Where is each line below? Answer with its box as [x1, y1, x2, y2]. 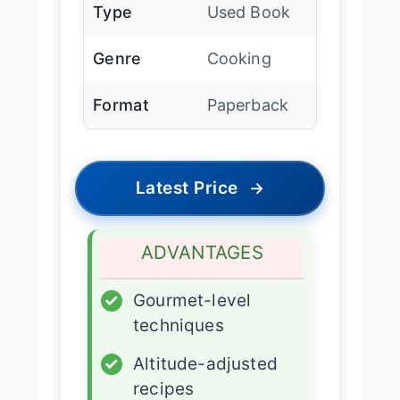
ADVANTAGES [141, 240, 263, 263]
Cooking [206, 48, 271, 68]
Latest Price [135, 177, 238, 198]
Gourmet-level [133, 289, 252, 311]
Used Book [206, 2, 291, 21]
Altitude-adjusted [133, 353, 278, 374]
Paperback [206, 95, 289, 114]
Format [93, 95, 149, 114]
